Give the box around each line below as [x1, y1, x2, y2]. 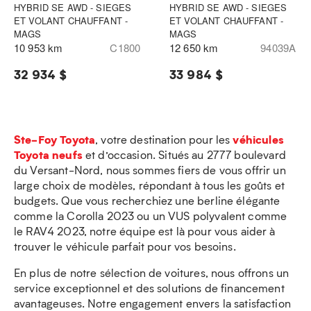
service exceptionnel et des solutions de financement [14, 280, 285, 295]
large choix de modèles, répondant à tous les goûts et [14, 178, 285, 192]
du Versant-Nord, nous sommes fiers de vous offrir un [14, 162, 286, 177]
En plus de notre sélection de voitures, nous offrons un [14, 265, 289, 280]
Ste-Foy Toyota [14, 131, 96, 147]
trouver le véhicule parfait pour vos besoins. [14, 239, 236, 253]
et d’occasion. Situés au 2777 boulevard [82, 147, 286, 162]
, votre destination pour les [95, 132, 233, 146]
